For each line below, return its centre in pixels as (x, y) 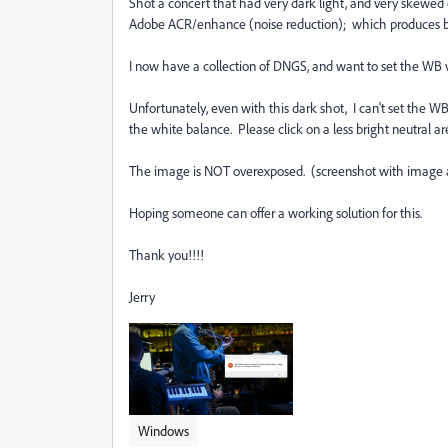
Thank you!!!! (166, 254)
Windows (163, 430)
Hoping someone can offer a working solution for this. (275, 212)
